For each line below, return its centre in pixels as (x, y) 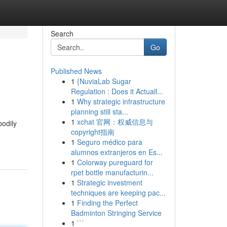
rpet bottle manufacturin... (112, 172)
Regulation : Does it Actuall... (117, 91)
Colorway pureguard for (115, 162)
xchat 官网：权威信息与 (115, 122)
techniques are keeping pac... (118, 193)
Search (62, 33)
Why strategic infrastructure (121, 101)
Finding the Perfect (107, 203)
